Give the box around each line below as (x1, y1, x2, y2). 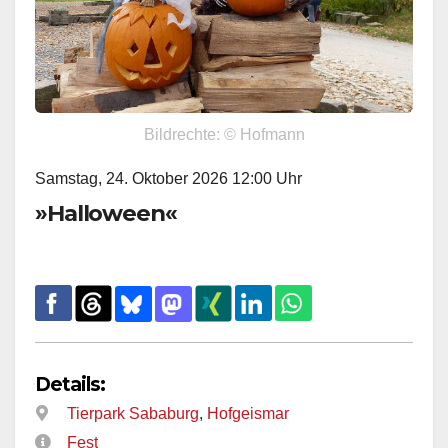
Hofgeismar (207, 405, 289, 423)
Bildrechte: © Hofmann (143, 125, 305, 143)
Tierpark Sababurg (67, 405, 199, 423)
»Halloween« (35, 198, 177, 227)
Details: (35, 372, 106, 397)
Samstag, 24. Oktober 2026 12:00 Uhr (35, 169, 302, 187)
